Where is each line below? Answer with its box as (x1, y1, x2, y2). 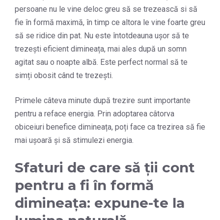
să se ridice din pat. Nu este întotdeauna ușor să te (15, 31, 189, 41)
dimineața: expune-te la (15, 194, 185, 212)
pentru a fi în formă (15, 177, 154, 194)
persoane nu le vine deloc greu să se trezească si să (15, 4, 197, 14)
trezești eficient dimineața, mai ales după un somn (15, 44, 187, 54)
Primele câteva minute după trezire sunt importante (15, 96, 191, 106)
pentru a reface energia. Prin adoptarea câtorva (15, 109, 174, 119)
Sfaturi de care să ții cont (15, 159, 195, 176)
